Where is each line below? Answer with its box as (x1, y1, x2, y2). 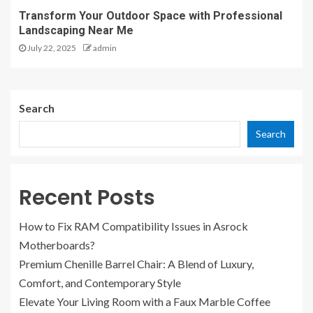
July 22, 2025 (26, 42, 76, 53)
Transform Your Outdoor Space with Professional (19, 8, 282, 22)
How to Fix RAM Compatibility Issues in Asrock (19, 219, 248, 233)
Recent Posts (19, 182, 155, 212)
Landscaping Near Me (19, 23, 133, 37)
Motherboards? (19, 238, 95, 252)
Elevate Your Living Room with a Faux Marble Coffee (19, 294, 270, 308)
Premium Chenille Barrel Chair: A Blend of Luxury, (19, 256, 254, 270)
